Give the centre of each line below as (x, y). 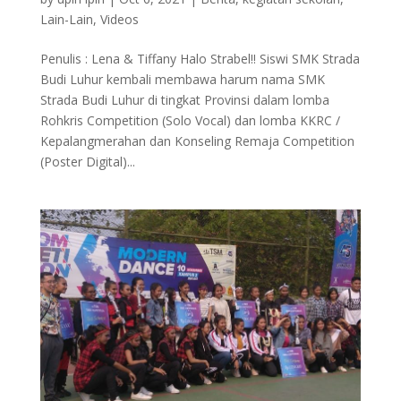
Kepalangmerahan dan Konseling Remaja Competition (197, 141)
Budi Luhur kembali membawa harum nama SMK (182, 80)
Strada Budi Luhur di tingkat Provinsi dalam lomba (184, 100)
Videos (119, 20)
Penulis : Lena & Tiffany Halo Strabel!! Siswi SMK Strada (200, 59)
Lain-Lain (66, 20)
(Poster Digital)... (87, 162)
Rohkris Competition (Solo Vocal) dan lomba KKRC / (190, 121)
